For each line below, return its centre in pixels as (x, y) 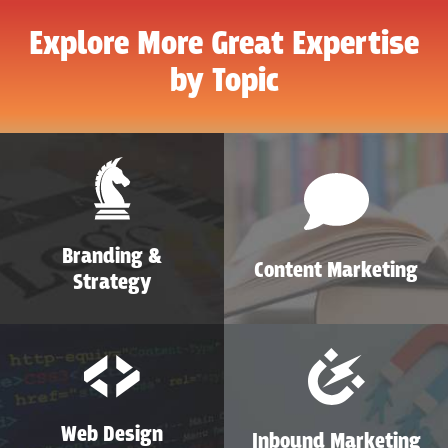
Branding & (112, 256)
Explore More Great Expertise (224, 44)
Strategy (112, 282)
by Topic (224, 81)
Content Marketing (336, 270)
